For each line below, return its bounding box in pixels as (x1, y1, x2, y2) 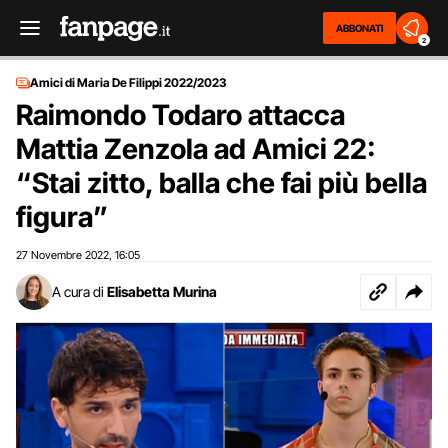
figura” (16, 200, 108, 234)
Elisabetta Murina (107, 283, 217, 300)
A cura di (52, 283, 104, 300)
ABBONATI (336, 22, 383, 34)
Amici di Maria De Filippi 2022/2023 (30, 75, 227, 90)
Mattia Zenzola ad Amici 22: (16, 132, 376, 166)
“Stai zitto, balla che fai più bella (16, 166, 427, 200)
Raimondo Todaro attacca (16, 98, 345, 132)
